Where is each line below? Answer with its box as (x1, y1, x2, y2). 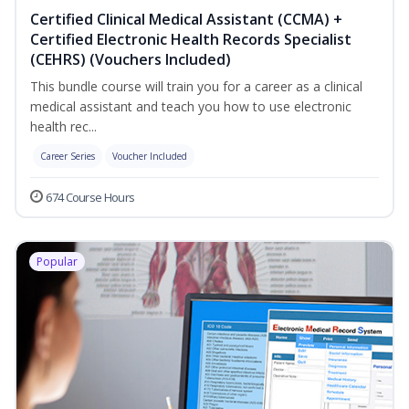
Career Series (40, 150, 95, 163)
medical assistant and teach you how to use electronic (30, 98, 351, 116)
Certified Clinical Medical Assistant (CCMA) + (30, 9, 342, 30)
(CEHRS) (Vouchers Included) (30, 49, 231, 70)
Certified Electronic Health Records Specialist (30, 29, 351, 50)
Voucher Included (112, 150, 187, 163)
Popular (37, 254, 78, 270)
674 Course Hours (46, 189, 135, 206)
